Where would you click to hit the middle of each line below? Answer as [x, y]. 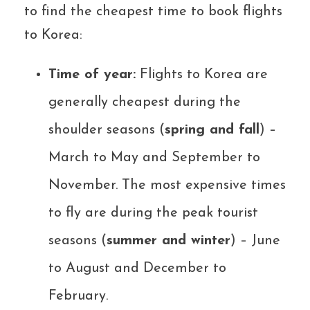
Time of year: [92, 75]
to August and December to [137, 269]
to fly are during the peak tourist [153, 213]
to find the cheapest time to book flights [153, 12]
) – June [255, 241]
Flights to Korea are [202, 75]
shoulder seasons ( [107, 130]
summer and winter [168, 241]
